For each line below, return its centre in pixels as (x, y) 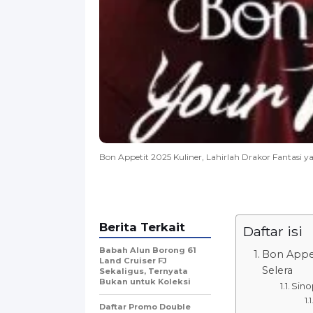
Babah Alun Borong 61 (148, 250)
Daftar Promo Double (145, 306)
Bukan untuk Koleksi (145, 281)
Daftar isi (273, 231)
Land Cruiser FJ (133, 260)
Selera (277, 270)
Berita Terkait (142, 227)
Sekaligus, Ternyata (144, 271)
